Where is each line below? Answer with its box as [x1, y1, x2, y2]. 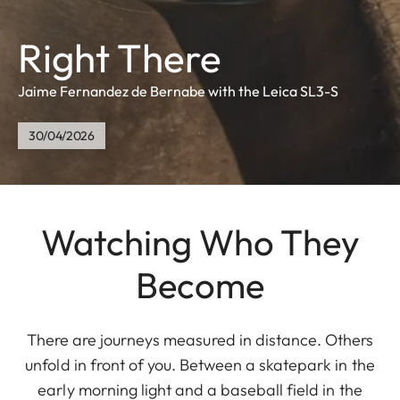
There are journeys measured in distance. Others [26, 329, 374, 351]
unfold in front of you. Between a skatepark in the [25, 354, 375, 376]
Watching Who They [40, 220, 360, 265]
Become [136, 262, 264, 308]
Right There [18, 33, 221, 83]
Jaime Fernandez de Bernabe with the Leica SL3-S [18, 82, 338, 101]
